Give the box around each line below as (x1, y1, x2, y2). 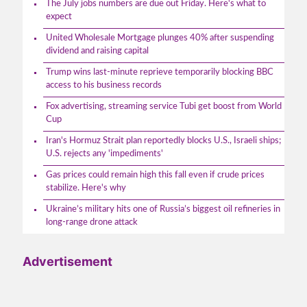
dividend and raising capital (46, 46, 149, 56)
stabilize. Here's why (46, 183, 126, 193)
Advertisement (23, 254, 112, 269)
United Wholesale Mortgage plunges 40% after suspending (46, 33, 274, 42)
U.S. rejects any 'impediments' (46, 149, 163, 158)
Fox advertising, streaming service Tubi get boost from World (46, 101, 282, 111)
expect (46, 12, 72, 21)
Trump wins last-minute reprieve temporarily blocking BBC (46, 67, 273, 77)
